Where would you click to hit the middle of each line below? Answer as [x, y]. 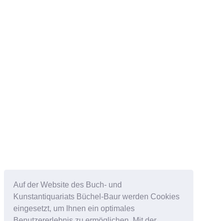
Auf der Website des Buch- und [68, 184]
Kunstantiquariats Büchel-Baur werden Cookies [97, 196]
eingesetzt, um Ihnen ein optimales [74, 208]
